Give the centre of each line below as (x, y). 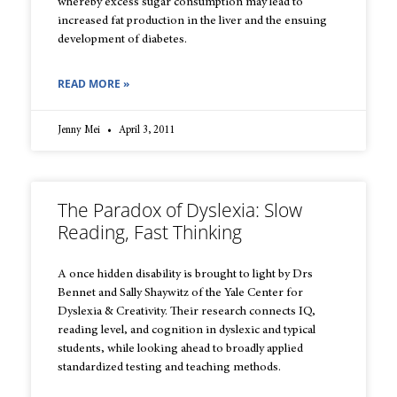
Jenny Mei (80, 131)
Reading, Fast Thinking (150, 233)
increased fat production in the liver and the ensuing (192, 22)
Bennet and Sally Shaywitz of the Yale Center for (180, 294)
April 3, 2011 (145, 131)
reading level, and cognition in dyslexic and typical (187, 331)
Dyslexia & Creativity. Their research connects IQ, (187, 312)
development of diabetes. (122, 40)
